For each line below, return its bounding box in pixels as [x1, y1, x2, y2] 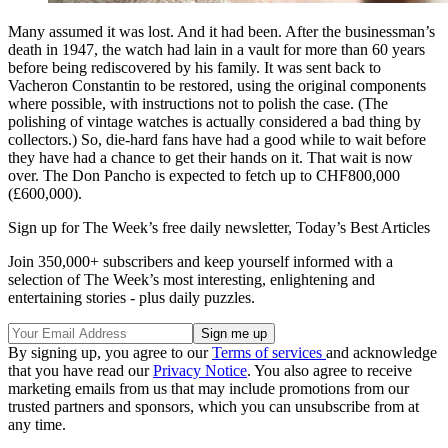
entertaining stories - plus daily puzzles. [8, 288, 255, 306]
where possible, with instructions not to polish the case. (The [8, 94, 388, 112]
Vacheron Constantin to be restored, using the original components [8, 76, 426, 94]
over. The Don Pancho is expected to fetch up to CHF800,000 [8, 166, 400, 184]
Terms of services [212, 343, 326, 361]
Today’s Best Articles [296, 218, 430, 236]
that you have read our [8, 361, 153, 379]
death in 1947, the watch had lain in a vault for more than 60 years [8, 40, 425, 58]
